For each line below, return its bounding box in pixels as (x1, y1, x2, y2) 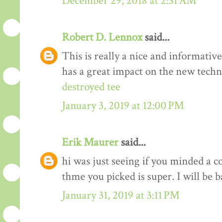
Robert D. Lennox (62, 30, 142, 45)
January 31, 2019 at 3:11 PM (62, 188, 179, 203)
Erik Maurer (62, 135, 118, 150)
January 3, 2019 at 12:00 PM (62, 98, 184, 113)
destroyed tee (62, 79, 120, 94)
